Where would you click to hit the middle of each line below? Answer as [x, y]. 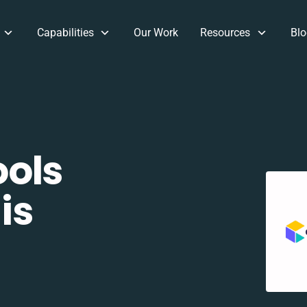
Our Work [156, 33]
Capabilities [65, 33]
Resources [225, 33]
